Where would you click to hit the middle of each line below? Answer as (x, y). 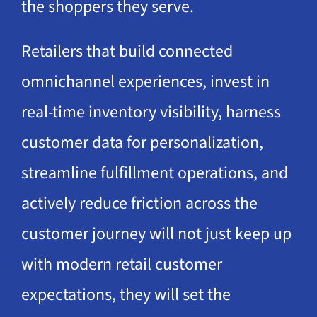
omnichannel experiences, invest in (145, 82)
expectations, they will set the (126, 295)
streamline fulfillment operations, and (154, 173)
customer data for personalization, (142, 143)
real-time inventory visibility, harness (151, 113)
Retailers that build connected (127, 52)
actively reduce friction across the (139, 204)
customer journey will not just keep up (156, 234)
